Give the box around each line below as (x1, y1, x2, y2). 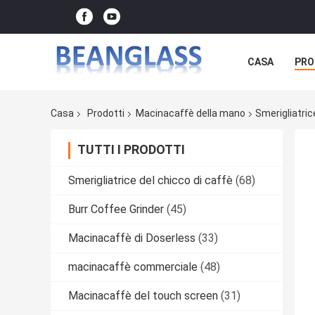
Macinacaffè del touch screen (68, 289, 218, 303)
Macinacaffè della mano (136, 108, 245, 120)
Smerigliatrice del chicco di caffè (68, 174, 233, 188)
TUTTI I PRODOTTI (77, 142, 185, 157)
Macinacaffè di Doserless (68, 231, 195, 245)
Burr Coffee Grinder (68, 202, 164, 217)
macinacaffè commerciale (68, 260, 198, 274)
